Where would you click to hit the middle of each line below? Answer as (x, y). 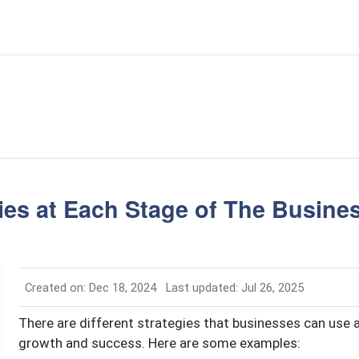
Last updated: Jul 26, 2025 (234, 288)
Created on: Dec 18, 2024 (90, 288)
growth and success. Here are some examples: (159, 343)
